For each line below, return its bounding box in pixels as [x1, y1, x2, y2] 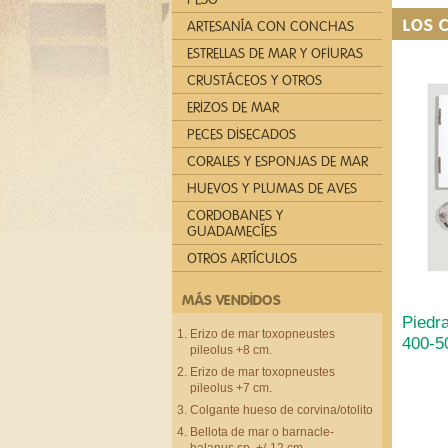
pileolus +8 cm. [190, 344, 272, 356]
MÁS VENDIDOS [182, 291, 281, 308]
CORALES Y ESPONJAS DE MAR [187, 154, 368, 169]
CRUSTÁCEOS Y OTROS [187, 73, 322, 88]
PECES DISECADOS [187, 127, 296, 142]
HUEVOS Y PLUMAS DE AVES [187, 181, 357, 196]
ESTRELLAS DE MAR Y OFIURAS [187, 46, 363, 61]
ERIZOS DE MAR [187, 100, 279, 115]
